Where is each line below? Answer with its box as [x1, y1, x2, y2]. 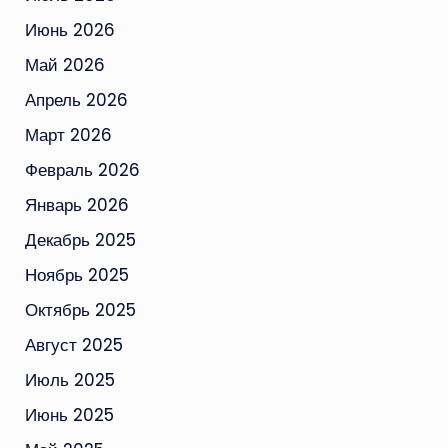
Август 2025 [24, 332, 123, 357]
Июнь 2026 [24, 17, 115, 42]
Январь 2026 [24, 192, 129, 217]
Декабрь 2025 [24, 227, 136, 252]
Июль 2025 [24, 367, 115, 392]
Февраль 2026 [24, 157, 140, 182]
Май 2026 [24, 52, 105, 77]
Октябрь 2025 [24, 297, 136, 322]
